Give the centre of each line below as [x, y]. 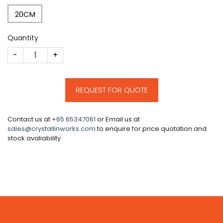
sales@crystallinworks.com [52, 128]
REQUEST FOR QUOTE [111, 90]
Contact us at [30, 119]
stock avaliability [34, 138]
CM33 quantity [35, 52]
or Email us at [118, 119]
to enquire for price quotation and [151, 128]
